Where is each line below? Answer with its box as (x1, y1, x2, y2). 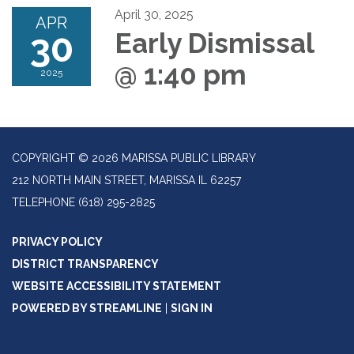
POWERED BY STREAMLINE (12, 302, 162, 315)
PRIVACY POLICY (12, 235, 103, 249)
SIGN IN (171, 302, 213, 315)
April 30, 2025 (115, 7, 194, 23)
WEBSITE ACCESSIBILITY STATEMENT (12, 280, 221, 293)
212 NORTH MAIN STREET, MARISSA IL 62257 (12, 174, 241, 187)
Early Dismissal (115, 27, 314, 60)
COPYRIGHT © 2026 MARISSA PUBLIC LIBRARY (12, 152, 256, 165)
